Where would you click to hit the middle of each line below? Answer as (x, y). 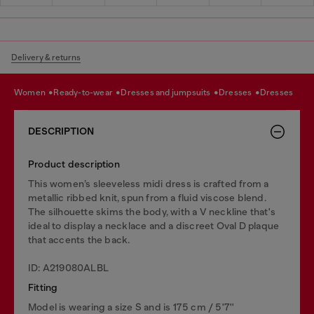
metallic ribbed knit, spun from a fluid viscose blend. (147, 197)
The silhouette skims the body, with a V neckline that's (152, 211)
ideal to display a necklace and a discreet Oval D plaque (154, 225)
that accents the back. (79, 239)
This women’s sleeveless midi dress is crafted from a (149, 183)
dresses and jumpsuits (170, 93)
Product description (74, 164)
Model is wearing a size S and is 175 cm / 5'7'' (131, 307)
